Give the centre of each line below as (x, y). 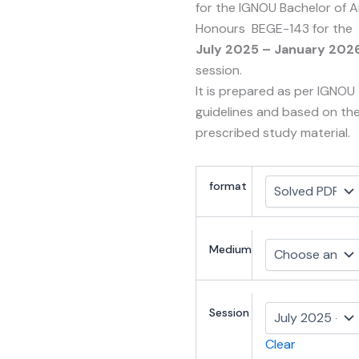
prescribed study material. (273, 132)
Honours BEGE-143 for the (274, 28)
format (228, 186)
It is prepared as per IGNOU (275, 91)
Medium (230, 250)
